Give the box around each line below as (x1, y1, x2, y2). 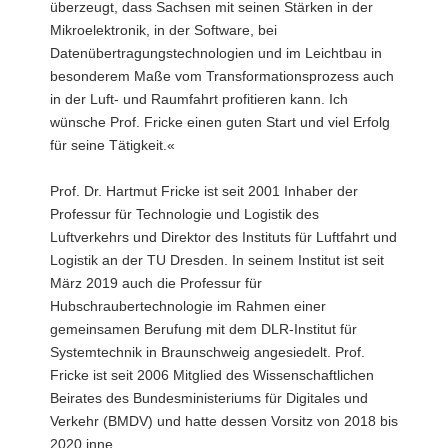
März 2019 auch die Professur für (50, 275, 262, 291)
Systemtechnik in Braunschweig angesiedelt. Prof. (50, 344, 365, 360)
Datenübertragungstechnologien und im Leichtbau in (50, 45, 382, 61)
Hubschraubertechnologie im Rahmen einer (50, 298, 326, 314)
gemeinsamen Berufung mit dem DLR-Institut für (50, 321, 357, 337)
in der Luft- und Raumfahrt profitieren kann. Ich (50, 91, 348, 107)
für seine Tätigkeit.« (50, 137, 175, 153)
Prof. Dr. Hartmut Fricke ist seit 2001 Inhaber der (50, 183, 358, 199)
